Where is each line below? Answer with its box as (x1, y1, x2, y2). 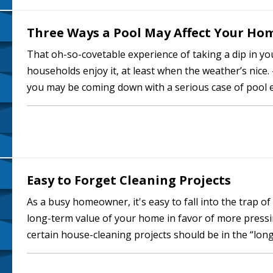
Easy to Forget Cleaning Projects (27, 172, 231, 188)
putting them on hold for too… (27, 244, 166, 258)
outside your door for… (27, 97, 132, 110)
